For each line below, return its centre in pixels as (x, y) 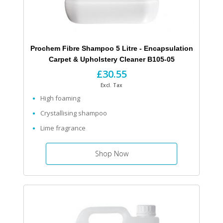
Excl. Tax (111, 85)
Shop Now (111, 154)
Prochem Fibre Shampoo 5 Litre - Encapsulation (87, 49)
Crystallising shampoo (74, 113)
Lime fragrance (63, 128)
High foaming (60, 98)
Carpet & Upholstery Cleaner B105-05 (111, 59)
